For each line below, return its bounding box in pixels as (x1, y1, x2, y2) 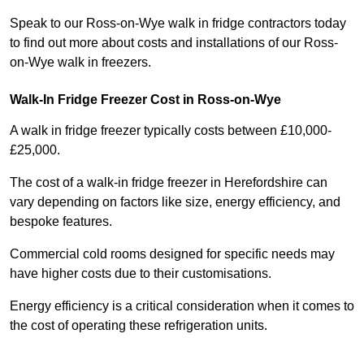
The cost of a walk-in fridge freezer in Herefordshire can (10, 175, 327, 190)
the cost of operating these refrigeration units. (10, 318, 267, 333)
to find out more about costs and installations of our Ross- (10, 36, 338, 50)
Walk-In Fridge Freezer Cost (10, 93, 180, 107)
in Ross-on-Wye (180, 93, 281, 107)
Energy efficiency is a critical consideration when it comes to (10, 299, 354, 314)
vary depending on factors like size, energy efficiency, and (10, 195, 340, 210)
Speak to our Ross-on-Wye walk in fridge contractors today (10, 16, 346, 31)
